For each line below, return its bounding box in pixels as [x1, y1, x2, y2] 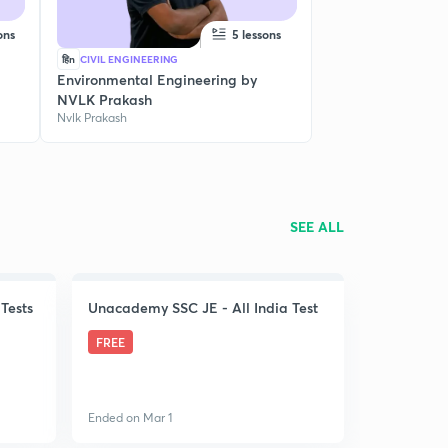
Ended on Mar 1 [88, 410, 172, 425]
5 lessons [231, 26, 281, 42]
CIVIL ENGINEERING [80, 52, 179, 66]
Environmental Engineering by [57, 70, 257, 89]
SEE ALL [290, 216, 344, 236]
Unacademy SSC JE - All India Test [88, 298, 318, 317]
